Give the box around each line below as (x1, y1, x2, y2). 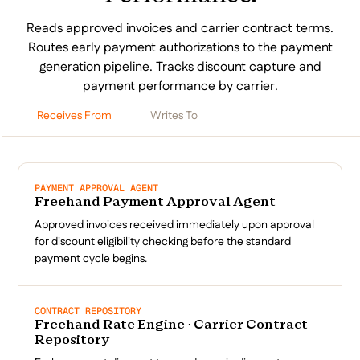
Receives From (37, 107, 112, 124)
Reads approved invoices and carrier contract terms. (27, 18, 333, 38)
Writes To (150, 107, 198, 124)
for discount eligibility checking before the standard (35, 234, 292, 251)
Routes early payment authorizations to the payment (27, 38, 333, 57)
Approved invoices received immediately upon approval (35, 217, 315, 234)
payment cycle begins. (35, 251, 148, 268)
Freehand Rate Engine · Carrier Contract (35, 320, 309, 332)
